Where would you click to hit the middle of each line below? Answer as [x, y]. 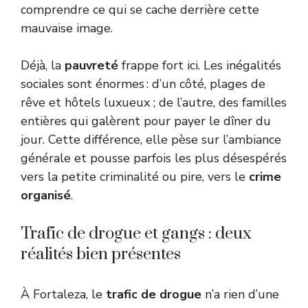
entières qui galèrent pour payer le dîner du [146, 121]
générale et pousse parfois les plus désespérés [154, 158]
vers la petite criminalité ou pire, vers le [135, 177]
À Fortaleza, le [63, 295]
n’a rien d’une [240, 295]
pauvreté [91, 66]
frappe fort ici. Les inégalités [200, 66]
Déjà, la [43, 66]
